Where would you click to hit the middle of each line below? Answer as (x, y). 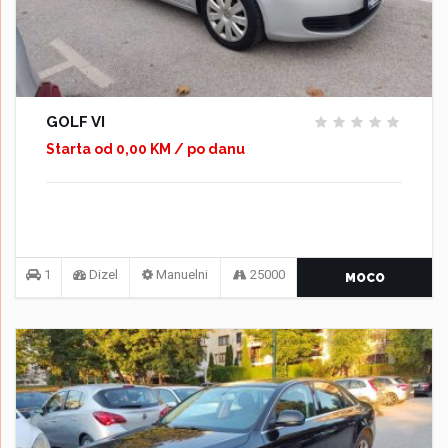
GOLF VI (75, 121)
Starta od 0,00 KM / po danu (145, 148)
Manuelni (180, 274)
